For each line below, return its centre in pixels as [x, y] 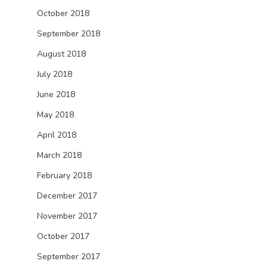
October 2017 [63, 236]
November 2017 [67, 216]
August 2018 [61, 54]
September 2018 [69, 34]
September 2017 [69, 257]
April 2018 [57, 135]
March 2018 [59, 155]
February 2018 [64, 176]
